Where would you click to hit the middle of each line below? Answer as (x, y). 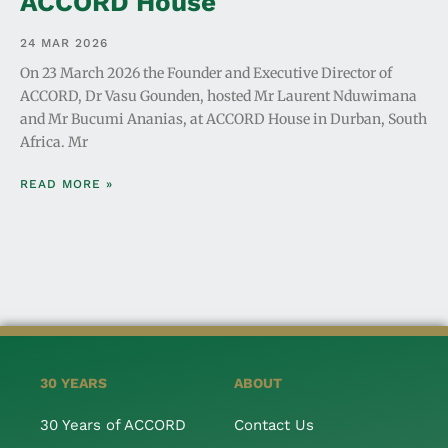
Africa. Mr (54, 141)
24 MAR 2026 (64, 42)
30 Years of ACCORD (113, 424)
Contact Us (274, 424)
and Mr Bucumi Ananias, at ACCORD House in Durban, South (223, 118)
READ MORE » (66, 183)
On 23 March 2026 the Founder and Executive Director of (206, 72)
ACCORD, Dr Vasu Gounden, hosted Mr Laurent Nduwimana (218, 95)
